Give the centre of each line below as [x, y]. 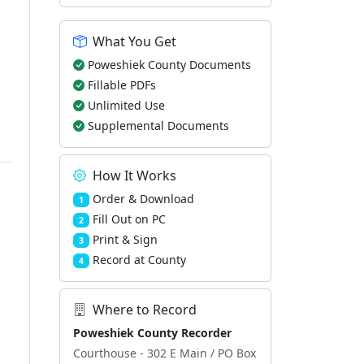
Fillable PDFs [122, 85]
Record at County [139, 260]
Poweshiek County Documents [169, 65]
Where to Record [145, 310]
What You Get [134, 41]
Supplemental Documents [158, 126]
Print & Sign [125, 239]
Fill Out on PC [129, 219]
